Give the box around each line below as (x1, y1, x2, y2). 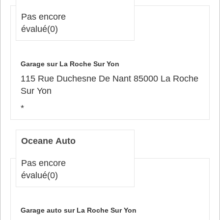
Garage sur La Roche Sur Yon (21, 59, 119, 68)
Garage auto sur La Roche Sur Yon (21, 206, 137, 214)
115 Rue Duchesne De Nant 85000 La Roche (21, 73, 198, 83)
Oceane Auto (21, 136, 76, 146)
